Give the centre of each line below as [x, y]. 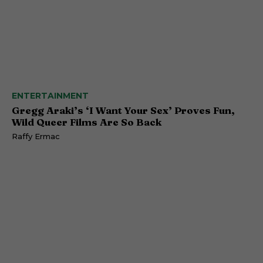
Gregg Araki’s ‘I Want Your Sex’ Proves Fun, [123, 110]
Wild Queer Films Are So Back [87, 122]
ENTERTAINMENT [50, 96]
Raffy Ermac [36, 136]
